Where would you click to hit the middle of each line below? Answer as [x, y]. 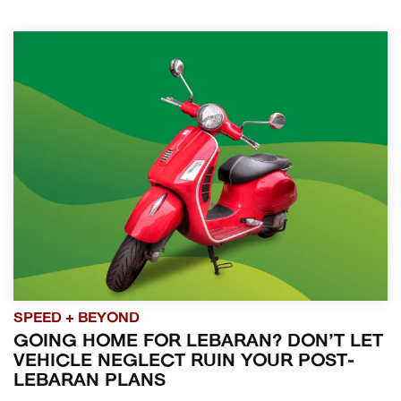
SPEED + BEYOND [77, 318]
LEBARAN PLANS [90, 381]
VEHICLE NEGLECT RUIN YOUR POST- [184, 361]
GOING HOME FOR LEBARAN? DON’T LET [198, 341]
